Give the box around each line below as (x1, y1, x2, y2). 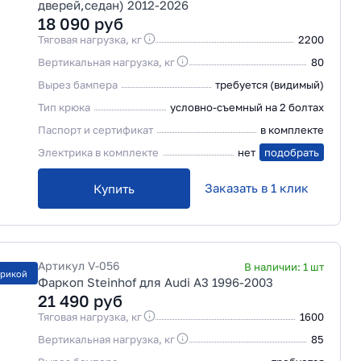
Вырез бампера (38, 78, 118, 91)
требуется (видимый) (215, 78, 324, 91)
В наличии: (244, 260, 303, 273)
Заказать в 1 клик (205, 180, 309, 195)
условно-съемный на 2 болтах (170, 101, 324, 114)
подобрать (264, 146, 319, 159)
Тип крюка (38, 101, 90, 114)
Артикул (38, 259, 88, 272)
